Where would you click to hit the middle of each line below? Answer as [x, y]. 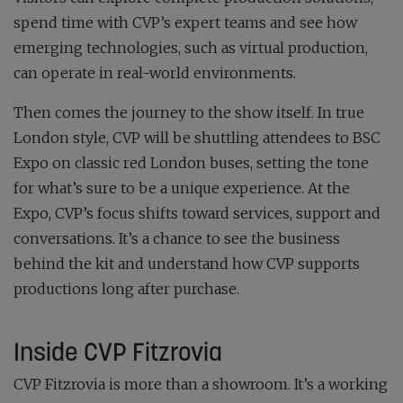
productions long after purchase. [126, 289]
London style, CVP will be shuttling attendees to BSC [197, 138]
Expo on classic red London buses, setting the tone [191, 163]
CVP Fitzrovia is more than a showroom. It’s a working [201, 385]
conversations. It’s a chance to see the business [177, 239]
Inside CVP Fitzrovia [118, 352]
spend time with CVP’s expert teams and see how [185, 23]
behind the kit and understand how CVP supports [187, 264]
